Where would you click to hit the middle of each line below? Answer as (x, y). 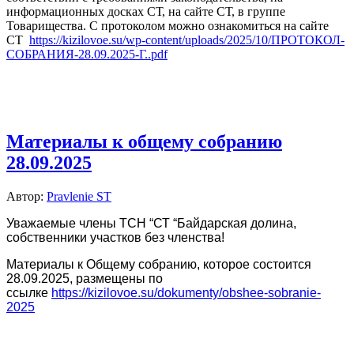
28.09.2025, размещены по (85, 278)
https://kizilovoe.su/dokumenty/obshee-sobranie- (186, 292)
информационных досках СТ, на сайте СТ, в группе (146, 12)
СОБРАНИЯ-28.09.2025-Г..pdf (87, 55)
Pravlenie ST (79, 196)
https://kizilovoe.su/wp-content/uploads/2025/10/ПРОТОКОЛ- (187, 40)
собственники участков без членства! (115, 237)
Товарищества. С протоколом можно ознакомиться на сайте (168, 26)
